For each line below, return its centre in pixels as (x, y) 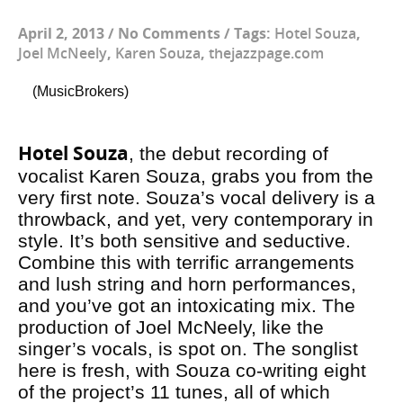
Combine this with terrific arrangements (186, 262)
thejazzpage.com (266, 53)
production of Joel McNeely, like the (171, 327)
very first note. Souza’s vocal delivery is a (197, 197)
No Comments (171, 33)
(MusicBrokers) (81, 91)
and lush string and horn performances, (187, 284)
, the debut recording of (228, 153)
